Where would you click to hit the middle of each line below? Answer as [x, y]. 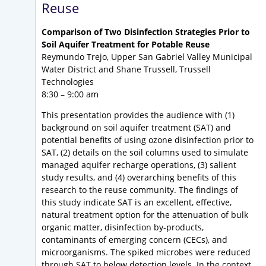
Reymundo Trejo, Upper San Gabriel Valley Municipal [147, 57]
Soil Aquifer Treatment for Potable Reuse [126, 45]
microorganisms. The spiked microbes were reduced [146, 252]
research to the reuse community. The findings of [140, 190]
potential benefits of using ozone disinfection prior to [148, 140]
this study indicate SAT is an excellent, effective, [137, 202]
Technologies [68, 82]
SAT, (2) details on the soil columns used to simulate [145, 153]
